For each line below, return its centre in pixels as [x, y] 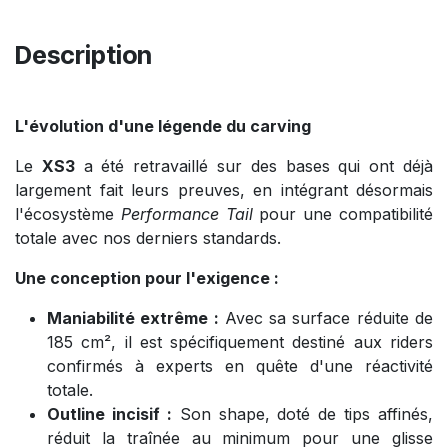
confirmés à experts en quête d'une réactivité [240, 365]
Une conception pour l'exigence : [147, 277]
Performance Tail [186, 213]
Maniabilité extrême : [133, 317]
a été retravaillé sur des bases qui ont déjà [254, 165]
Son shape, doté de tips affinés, [302, 413]
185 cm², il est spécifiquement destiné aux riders [240, 341]
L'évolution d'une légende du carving [163, 125]
